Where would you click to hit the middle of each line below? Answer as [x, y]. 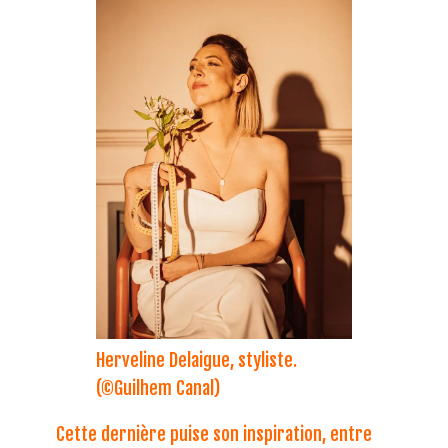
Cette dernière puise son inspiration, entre [214, 433]
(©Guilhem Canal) [158, 387]
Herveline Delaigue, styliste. [196, 359]
